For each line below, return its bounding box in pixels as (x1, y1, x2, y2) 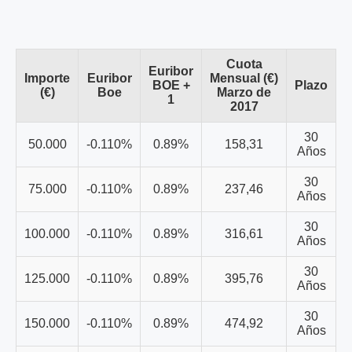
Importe (24, 71, 70, 85)
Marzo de (217, 85, 271, 99)
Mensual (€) (210, 71, 278, 85)
